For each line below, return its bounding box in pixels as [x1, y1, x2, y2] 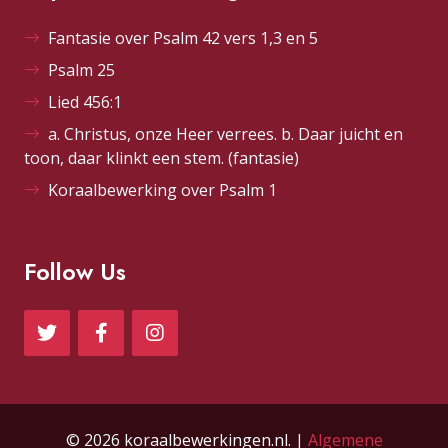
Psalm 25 [48, 59, 115, 82]
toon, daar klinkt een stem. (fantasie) [24, 147, 299, 170]
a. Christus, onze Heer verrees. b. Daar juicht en [48, 123, 403, 146]
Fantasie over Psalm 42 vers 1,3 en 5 [48, 27, 318, 50]
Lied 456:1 [48, 91, 122, 114]
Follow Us [24, 255, 126, 290]
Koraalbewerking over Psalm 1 [48, 179, 277, 202]
